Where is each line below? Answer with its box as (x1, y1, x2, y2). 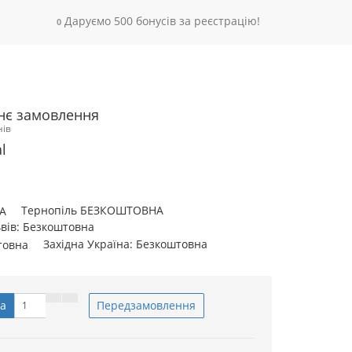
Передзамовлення (97, 297, 196, 313)
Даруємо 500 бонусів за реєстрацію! (64, 13, 260, 28)
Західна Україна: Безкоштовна (43, 236, 207, 251)
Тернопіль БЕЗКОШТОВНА (21, 203, 163, 218)
